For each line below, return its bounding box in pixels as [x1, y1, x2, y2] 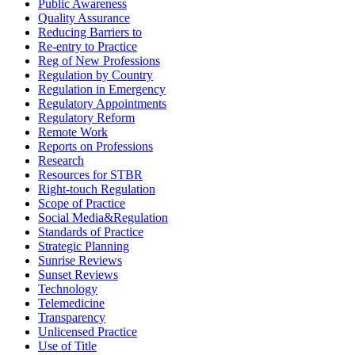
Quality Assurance [38, 11, 130, 25]
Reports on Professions [38, 139, 153, 154]
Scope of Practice [38, 197, 125, 211]
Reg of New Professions [38, 54, 160, 68]
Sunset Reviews [38, 268, 118, 282]
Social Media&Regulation [38, 211, 168, 225]
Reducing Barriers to [38, 25, 142, 40]
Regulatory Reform [38, 111, 135, 125]
